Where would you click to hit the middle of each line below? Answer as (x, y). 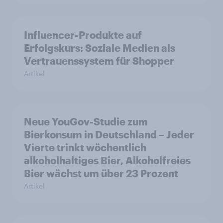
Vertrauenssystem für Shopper (99, 61)
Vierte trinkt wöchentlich (85, 148)
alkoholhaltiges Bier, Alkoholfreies (107, 161)
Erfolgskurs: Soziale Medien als (100, 48)
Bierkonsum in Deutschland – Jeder (109, 135)
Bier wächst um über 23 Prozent (101, 173)
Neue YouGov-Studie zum (86, 122)
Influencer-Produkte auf (83, 35)
